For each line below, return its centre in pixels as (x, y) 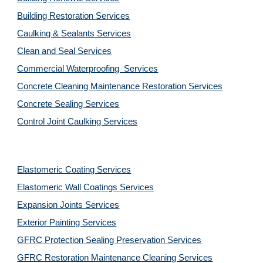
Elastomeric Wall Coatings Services (86, 187)
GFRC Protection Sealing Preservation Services (109, 240)
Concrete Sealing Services (68, 104)
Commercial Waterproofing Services (88, 69)
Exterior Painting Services (67, 222)
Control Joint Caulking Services (77, 122)
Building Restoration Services (74, 16)
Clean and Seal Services (65, 51)
